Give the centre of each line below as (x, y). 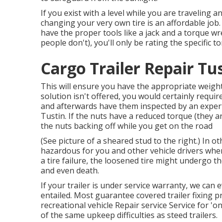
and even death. (70, 170)
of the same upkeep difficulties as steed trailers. (129, 215)
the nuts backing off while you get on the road (127, 126)
